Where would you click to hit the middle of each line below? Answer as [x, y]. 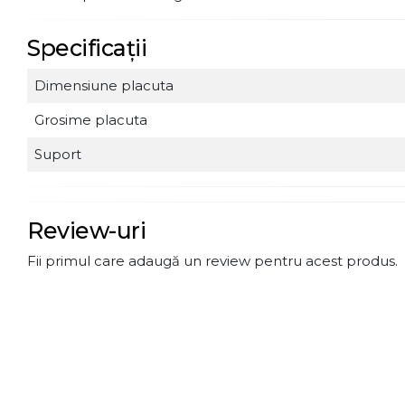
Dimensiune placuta [104, 85]
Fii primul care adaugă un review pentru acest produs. [212, 261]
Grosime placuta [91, 120]
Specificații [87, 48]
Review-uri [86, 231]
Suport [58, 154]
